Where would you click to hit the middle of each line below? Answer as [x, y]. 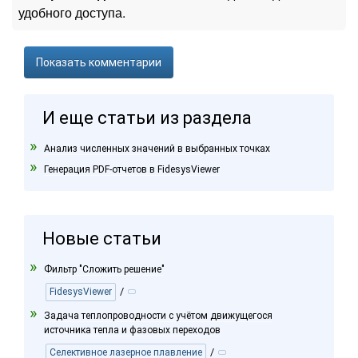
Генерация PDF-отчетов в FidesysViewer [132, 169]
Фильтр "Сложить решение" [104, 269]
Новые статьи [102, 239]
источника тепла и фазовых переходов [132, 330]
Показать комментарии [99, 62]
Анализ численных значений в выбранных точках [157, 149]
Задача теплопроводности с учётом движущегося [158, 316]
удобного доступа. [72, 12]
